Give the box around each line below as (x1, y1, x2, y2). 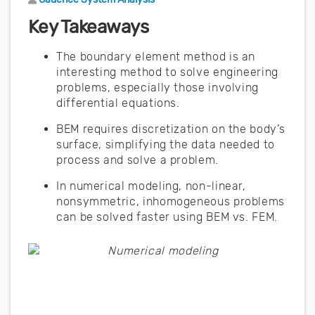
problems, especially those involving (56, 80, 259, 94)
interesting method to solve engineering (56, 65, 278, 79)
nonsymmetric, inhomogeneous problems (56, 194, 285, 208)
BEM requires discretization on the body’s (56, 122, 285, 136)
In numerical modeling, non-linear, (56, 179, 246, 193)
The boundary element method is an (56, 49, 256, 63)
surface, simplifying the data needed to (56, 137, 275, 151)
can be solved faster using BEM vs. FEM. (56, 210, 278, 224)
